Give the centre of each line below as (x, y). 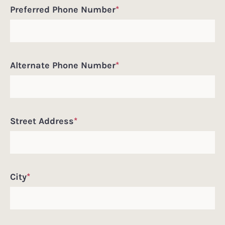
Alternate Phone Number (64, 65)
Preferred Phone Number (64, 9)
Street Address (43, 121)
